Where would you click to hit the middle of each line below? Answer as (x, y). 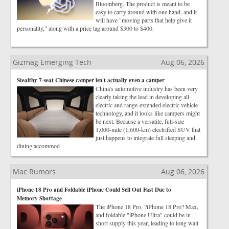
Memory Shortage (39, 198)
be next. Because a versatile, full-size (140, 121)
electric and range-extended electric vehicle (147, 105)
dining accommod (38, 146)
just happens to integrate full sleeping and (145, 138)
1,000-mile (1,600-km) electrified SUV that (148, 129)
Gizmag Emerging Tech (52, 62)
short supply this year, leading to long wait (147, 223)
